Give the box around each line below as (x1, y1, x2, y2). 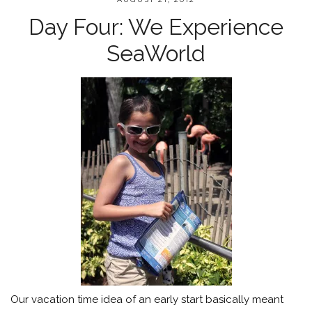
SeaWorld (107, 40, 205, 66)
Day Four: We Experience (29, 14, 283, 40)
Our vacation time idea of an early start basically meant (10, 292, 283, 306)
